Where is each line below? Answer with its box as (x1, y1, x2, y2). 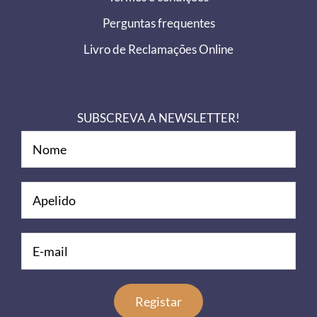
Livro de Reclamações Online (83, 42, 234, 57)
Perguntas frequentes (102, 16, 215, 31)
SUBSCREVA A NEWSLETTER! (77, 110, 240, 126)
